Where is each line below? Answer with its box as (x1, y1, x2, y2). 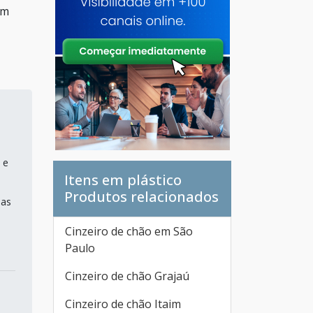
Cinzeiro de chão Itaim (65, 296, 181, 312)
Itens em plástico (64, 170, 182, 189)
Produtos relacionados (64, 187, 219, 206)
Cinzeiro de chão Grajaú (65, 268, 189, 284)
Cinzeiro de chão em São (65, 224, 193, 239)
